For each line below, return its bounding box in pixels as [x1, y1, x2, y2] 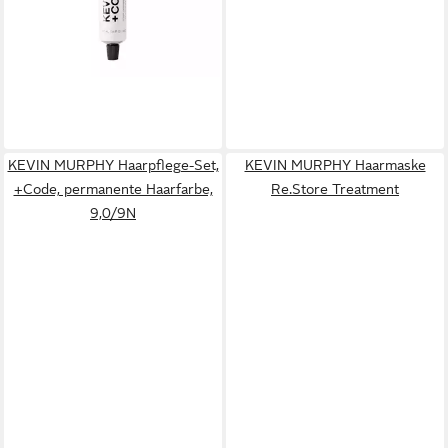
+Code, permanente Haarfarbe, [13, 181, 213, 198]
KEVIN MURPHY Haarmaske [244, 157, 426, 174]
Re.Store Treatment [271, 181, 399, 198]
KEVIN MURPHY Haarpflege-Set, [7, 157, 219, 174]
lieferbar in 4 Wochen [16, 2, 136, 17]
